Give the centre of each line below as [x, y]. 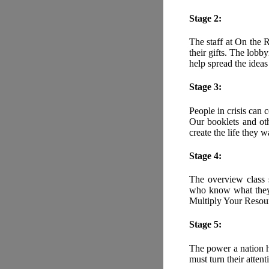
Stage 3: [205, 87]
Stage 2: [205, 18]
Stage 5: [205, 225]
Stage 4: [205, 156]
